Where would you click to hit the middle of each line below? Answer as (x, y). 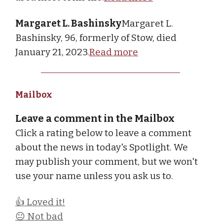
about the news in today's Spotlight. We (102, 147)
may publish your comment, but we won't (107, 161)
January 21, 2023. (52, 52)
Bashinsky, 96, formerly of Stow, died (96, 37)
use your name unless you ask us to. (94, 176)
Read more (114, 52)
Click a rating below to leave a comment (103, 133)
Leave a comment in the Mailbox (95, 118)
